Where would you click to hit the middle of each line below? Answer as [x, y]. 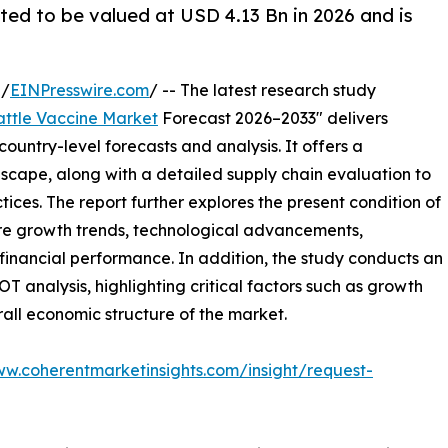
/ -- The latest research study [262, 90]
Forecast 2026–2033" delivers [273, 118]
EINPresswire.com [79, 90]
